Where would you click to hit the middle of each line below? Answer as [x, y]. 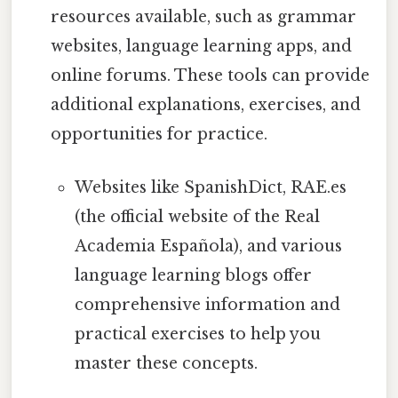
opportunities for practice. [159, 135]
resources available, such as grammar [204, 17]
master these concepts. [166, 363]
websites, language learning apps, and [202, 47]
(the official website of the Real [197, 216]
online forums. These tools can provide [211, 76]
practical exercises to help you [197, 334]
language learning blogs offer [193, 275]
